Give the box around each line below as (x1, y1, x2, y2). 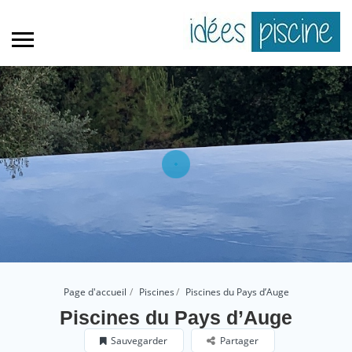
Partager (220, 334, 258, 347)
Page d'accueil (63, 285, 126, 299)
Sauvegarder (111, 334, 167, 347)
